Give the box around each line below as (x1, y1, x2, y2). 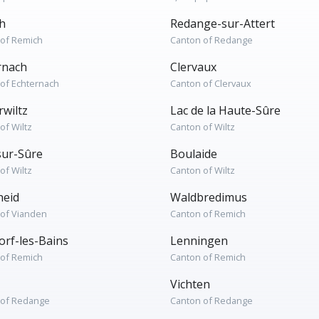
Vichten (170, 276, 210, 292)
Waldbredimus (170, 189, 247, 205)
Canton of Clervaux (170, 77, 251, 90)
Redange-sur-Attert (170, 16, 275, 31)
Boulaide (170, 146, 217, 162)
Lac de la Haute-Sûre (170, 103, 281, 118)
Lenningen (170, 233, 228, 249)
